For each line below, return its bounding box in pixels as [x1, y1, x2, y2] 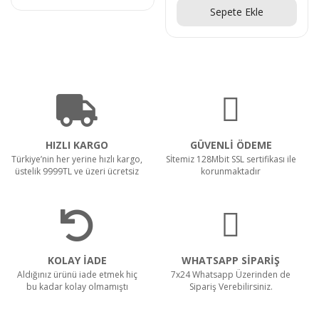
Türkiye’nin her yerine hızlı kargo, [11, 153, 142, 165]
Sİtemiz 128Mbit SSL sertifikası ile [165, 153, 296, 165]
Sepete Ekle [209, 5, 263, 19]
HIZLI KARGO [46, 138, 108, 152]
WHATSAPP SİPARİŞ [182, 253, 280, 267]
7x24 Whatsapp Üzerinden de [171, 268, 291, 281]
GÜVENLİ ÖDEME [189, 138, 272, 152]
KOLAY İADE [47, 253, 107, 267]
